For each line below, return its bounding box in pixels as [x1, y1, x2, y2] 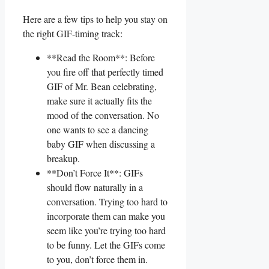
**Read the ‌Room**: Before [47, 50, 155, 64]
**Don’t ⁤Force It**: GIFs [47, 166, 143, 179]
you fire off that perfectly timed [47, 65, 163, 78]
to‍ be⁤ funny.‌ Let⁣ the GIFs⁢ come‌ [47, 238, 165, 251]
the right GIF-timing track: [23, 26, 122, 40]
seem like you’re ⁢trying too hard [47, 223, 166, 237]
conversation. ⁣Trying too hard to [47, 195, 168, 208]
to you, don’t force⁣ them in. [47, 252, 148, 265]
